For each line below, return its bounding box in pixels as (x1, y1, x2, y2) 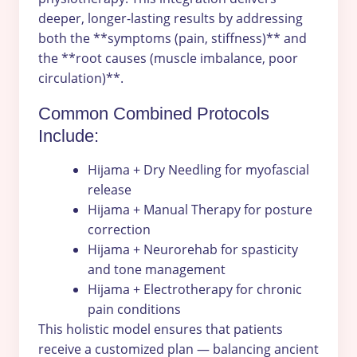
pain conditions (88, 300, 181, 318)
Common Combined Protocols (38, 103, 269, 124)
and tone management (88, 260, 226, 278)
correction (88, 220, 151, 238)
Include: (38, 125, 99, 146)
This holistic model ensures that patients (38, 320, 283, 338)
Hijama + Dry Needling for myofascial (88, 160, 309, 178)
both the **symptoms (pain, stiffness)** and (38, 29, 307, 47)
